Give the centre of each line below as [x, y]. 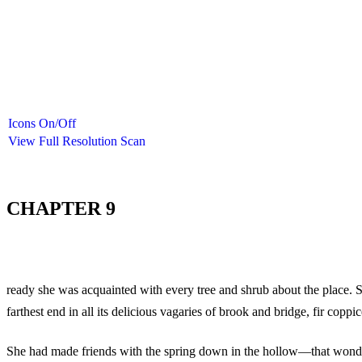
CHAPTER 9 [61, 208]
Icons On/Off [42, 123]
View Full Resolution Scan [77, 141]
